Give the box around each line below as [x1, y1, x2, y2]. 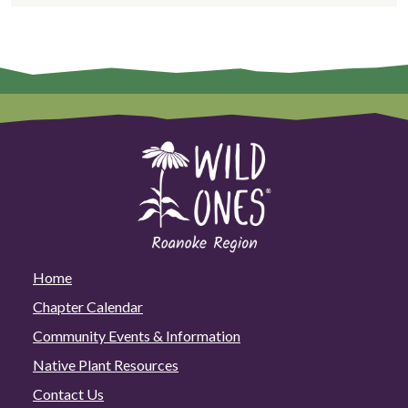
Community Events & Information [33, 326, 240, 344]
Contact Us [33, 384, 104, 403]
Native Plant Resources [33, 355, 178, 373]
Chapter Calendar [33, 297, 143, 315]
